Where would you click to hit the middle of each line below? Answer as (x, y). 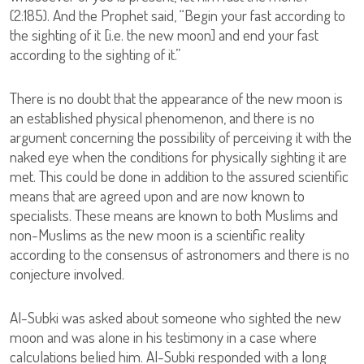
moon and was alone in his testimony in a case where (163, 337)
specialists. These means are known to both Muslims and (174, 215)
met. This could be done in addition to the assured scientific (179, 176)
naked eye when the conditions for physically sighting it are (178, 156)
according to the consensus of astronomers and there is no (180, 254)
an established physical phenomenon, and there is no (162, 117)
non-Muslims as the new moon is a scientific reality (157, 234)
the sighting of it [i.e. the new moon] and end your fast (164, 35)
